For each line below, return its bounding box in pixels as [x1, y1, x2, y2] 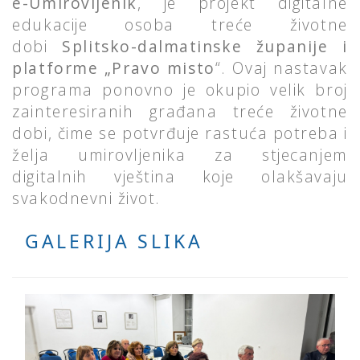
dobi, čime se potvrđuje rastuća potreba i [12, 122, 348, 145]
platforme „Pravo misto [12, 57, 215, 80]
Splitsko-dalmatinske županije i [62, 35, 348, 58]
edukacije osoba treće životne [12, 14, 348, 36]
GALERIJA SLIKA [24, 228, 203, 255]
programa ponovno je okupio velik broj [12, 79, 348, 101]
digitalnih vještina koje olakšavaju [12, 166, 348, 188]
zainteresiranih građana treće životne [12, 100, 348, 123]
